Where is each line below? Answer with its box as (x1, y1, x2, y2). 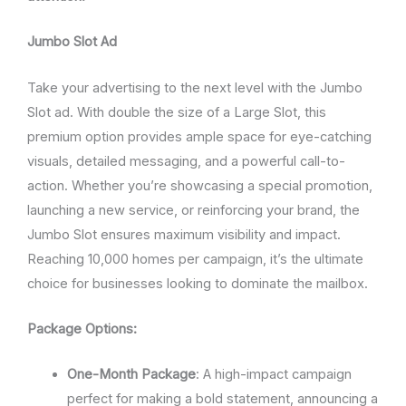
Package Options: (27, 321, 137, 338)
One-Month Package (66, 366, 196, 383)
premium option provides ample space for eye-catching (27, 128, 372, 145)
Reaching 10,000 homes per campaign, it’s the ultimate (27, 250, 363, 267)
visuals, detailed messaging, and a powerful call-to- (27, 152, 345, 169)
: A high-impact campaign (195, 366, 352, 383)
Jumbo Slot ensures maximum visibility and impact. (27, 226, 341, 243)
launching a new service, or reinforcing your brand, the (27, 201, 360, 218)
